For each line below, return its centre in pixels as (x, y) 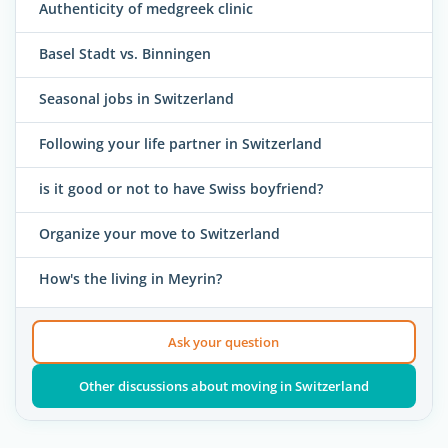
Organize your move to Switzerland (159, 233)
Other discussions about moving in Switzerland (223, 386)
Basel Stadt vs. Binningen (125, 53)
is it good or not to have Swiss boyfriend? (181, 188)
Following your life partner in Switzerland (180, 143)
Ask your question (224, 342)
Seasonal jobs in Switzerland (136, 98)
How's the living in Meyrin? (130, 278)
